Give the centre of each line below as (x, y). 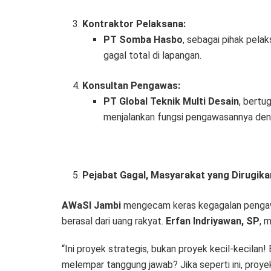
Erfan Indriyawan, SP (213, 221)
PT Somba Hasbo (143, 40)
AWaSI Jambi (91, 206)
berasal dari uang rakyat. (114, 221)
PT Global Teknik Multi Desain (171, 102)
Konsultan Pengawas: (132, 86)
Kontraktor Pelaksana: (134, 24)
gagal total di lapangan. (152, 56)
